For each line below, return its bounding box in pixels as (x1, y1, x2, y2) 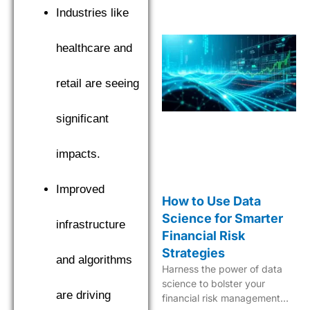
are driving (56, 289, 111, 302)
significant (56, 112, 109, 125)
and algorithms (56, 253, 132, 266)
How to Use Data (162, 193, 261, 208)
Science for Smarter (162, 210, 283, 226)
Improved (56, 183, 104, 196)
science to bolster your (162, 277, 265, 289)
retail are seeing (56, 77, 139, 90)
